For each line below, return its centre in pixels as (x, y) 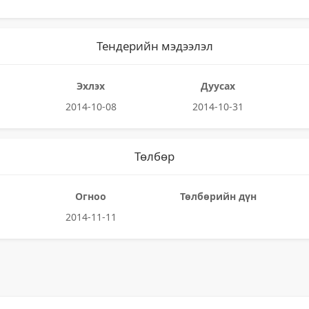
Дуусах (218, 86)
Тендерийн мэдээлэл (154, 46)
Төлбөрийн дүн (218, 196)
